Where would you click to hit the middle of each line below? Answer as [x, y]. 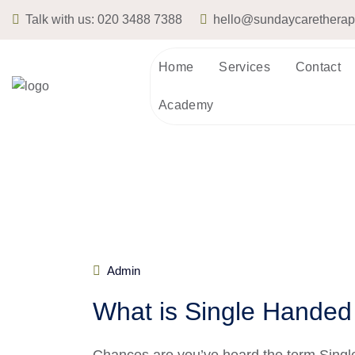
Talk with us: [60, 19]
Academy [186, 105]
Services [244, 67]
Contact [318, 67]
